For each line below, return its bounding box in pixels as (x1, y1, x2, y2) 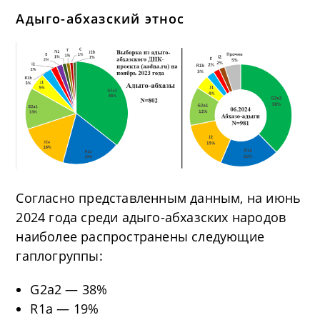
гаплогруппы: (16, 246, 103, 264)
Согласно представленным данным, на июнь (16, 189, 301, 206)
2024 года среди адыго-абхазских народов (16, 208, 286, 226)
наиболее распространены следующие (16, 227, 265, 245)
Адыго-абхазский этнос (16, 10, 185, 27)
